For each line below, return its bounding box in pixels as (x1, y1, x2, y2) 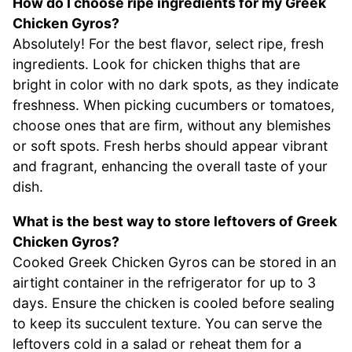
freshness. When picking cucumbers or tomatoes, (13, 97, 335, 114)
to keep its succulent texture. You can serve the (13, 314, 322, 332)
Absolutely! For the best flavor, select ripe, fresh (13, 35, 324, 53)
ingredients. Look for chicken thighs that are (13, 56, 300, 73)
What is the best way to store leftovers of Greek (13, 212, 337, 229)
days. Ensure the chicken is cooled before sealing (13, 294, 335, 311)
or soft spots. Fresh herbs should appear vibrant (13, 137, 328, 155)
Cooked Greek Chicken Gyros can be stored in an (13, 253, 336, 270)
